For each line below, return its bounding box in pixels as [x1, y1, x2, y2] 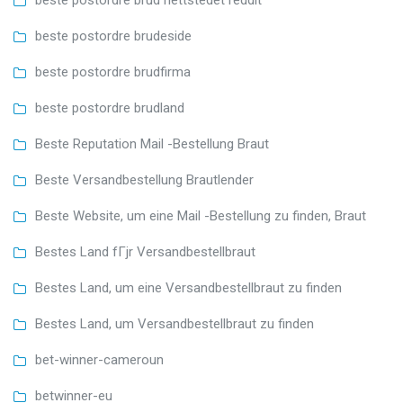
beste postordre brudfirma [35, 64, 191, 81]
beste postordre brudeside [35, 28, 192, 45]
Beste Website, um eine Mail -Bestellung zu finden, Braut [35, 208, 366, 225]
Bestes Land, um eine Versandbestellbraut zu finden [35, 280, 342, 297]
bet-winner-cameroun [35, 352, 164, 369]
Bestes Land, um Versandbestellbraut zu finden [35, 316, 314, 333]
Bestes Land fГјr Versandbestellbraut [35, 244, 255, 261]
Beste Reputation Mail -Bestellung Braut [35, 136, 269, 153]
